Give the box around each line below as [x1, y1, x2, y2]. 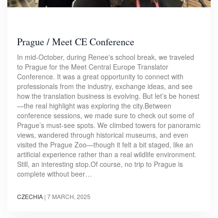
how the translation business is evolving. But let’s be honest [17, 91, 200, 101]
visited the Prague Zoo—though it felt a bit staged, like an [17, 140, 193, 150]
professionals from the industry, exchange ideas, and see [17, 81, 193, 91]
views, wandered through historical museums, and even [17, 130, 188, 140]
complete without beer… [17, 169, 92, 179]
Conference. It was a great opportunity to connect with [17, 72, 183, 82]
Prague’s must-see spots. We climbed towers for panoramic [17, 120, 200, 130]
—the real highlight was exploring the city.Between [17, 101, 171, 111]
